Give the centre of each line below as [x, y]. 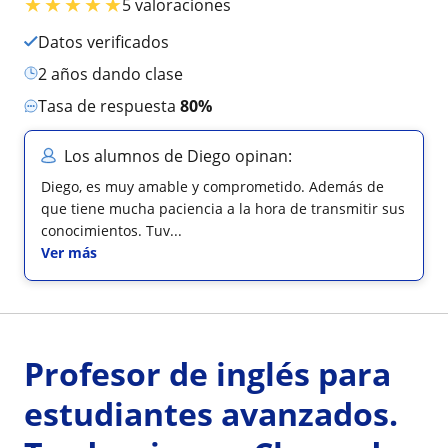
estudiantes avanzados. [211, 413]
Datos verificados [109, 41]
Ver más [69, 252]
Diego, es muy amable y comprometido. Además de [212, 186]
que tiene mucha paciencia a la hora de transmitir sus [223, 208]
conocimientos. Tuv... [111, 230]
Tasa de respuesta [113, 105]
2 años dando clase [115, 73]
